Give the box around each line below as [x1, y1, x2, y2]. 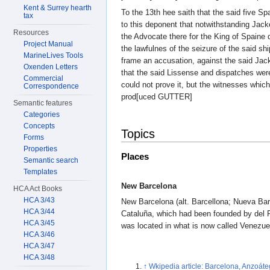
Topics [121, 127, 155, 140]
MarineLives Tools [24, 51, 84, 60]
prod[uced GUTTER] [121, 92, 192, 101]
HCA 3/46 [24, 230, 55, 239]
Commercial [24, 74, 64, 83]
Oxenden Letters [24, 63, 78, 71]
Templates [24, 168, 58, 176]
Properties [24, 145, 58, 153]
